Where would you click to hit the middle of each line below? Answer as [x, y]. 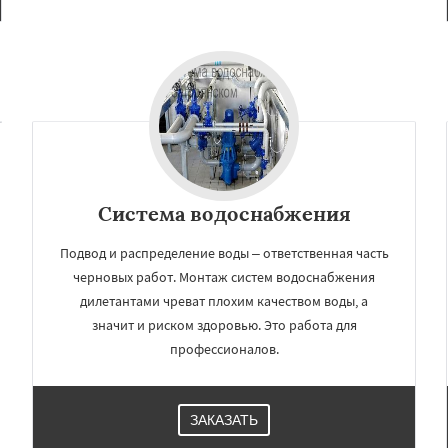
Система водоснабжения [224, 213]
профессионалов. [224, 348]
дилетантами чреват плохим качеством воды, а [224, 300]
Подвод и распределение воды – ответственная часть [224, 252]
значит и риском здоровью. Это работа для [224, 324]
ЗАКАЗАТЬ [224, 419]
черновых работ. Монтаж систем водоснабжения [224, 276]
